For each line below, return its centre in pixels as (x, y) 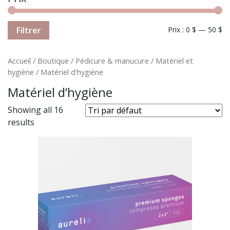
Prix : (177, 30)
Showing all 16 (35, 110)
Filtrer (29, 30)
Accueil (19, 60)
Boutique (53, 60)
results (21, 122)
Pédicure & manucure (112, 60)
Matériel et (174, 60)
